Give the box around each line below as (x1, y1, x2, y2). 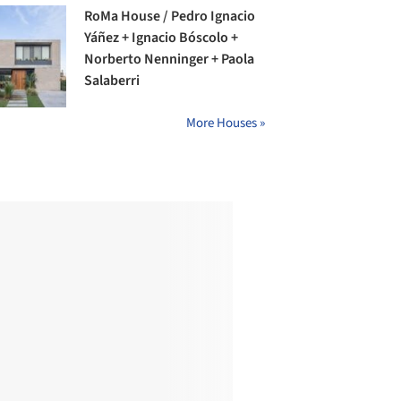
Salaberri (84, 70, 141, 90)
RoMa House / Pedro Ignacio (84, 5, 256, 26)
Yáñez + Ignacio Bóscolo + (84, 27, 239, 47)
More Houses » (186, 114, 265, 133)
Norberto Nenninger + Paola (84, 48, 255, 69)
